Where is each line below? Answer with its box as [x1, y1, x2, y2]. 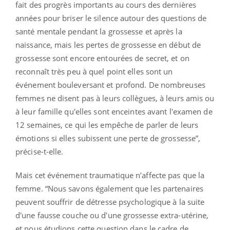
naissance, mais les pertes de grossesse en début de [15, 40, 201, 50]
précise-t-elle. [15, 146, 64, 157]
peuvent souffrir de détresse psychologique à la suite [15, 197, 205, 207]
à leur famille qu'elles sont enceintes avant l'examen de [15, 106, 213, 117]
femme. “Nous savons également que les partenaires [15, 183, 203, 194]
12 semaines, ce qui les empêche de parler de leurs [15, 120, 199, 130]
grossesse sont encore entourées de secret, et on [15, 53, 189, 64]
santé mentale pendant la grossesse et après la [15, 26, 182, 37]
